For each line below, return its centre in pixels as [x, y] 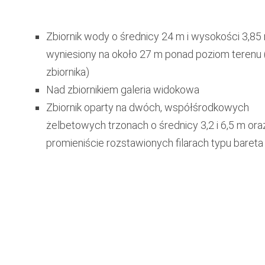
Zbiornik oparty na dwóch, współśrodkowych [147, 107]
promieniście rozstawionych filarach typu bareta [154, 143]
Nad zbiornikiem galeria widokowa [122, 89]
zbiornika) [67, 72]
